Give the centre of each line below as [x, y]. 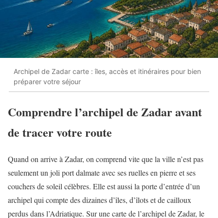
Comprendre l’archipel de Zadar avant [105, 112]
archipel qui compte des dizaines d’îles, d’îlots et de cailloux [100, 200]
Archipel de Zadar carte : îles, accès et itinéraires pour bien [107, 71]
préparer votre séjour [47, 81]
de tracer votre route [60, 132]
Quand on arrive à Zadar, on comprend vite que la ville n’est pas [106, 159]
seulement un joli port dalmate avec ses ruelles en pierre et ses [102, 173]
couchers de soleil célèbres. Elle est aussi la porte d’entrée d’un [104, 186]
